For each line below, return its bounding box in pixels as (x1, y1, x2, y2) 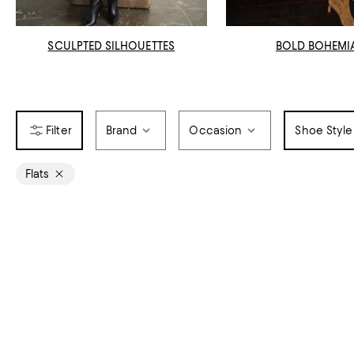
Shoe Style (295, 123, 352, 137)
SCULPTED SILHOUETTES (47, 39, 175, 52)
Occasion (189, 123, 243, 137)
